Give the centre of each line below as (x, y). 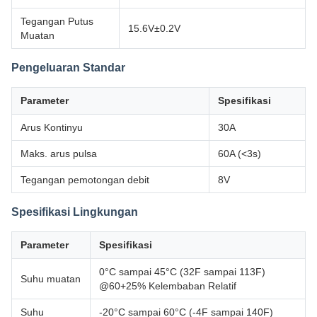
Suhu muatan (51, 279)
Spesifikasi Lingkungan (75, 212)
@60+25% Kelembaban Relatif (168, 286)
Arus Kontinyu (52, 127)
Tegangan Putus (57, 21)
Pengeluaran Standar (68, 68)
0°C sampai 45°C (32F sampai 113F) (182, 272)
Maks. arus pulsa (59, 154)
